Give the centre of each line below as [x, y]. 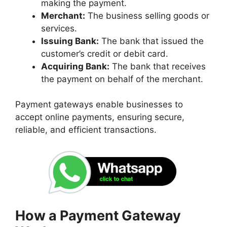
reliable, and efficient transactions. [87, 130]
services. [60, 28]
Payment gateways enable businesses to [99, 105]
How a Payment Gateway [98, 216]
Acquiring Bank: [75, 66]
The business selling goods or [147, 15]
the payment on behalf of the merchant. [123, 79]
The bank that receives [158, 66]
